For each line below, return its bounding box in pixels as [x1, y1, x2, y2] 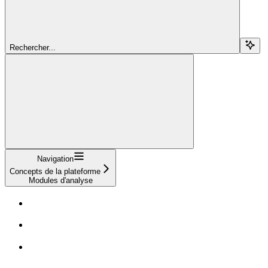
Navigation [36, 154, 74, 163]
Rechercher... [10, 42, 56, 52]
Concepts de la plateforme [10, 166, 100, 176]
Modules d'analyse [28, 175, 93, 185]
